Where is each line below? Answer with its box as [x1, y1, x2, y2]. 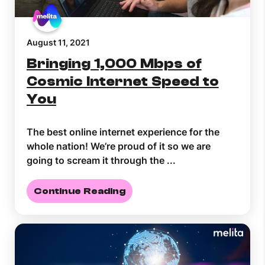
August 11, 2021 [27, 37, 90, 48]
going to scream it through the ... [27, 154, 176, 167]
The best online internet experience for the [27, 126, 219, 138]
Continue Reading [34, 186, 125, 197]
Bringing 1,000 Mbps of [27, 56, 202, 72]
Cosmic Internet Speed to [27, 73, 219, 90]
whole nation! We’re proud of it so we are [27, 140, 211, 153]
